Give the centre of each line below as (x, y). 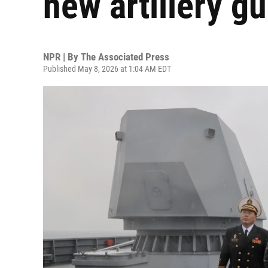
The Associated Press (125, 57)
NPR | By (62, 57)
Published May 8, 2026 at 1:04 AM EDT (107, 69)
